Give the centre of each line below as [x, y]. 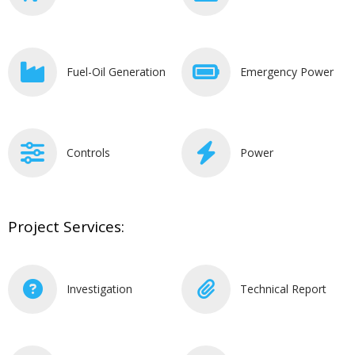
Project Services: [66, 226]
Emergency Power [287, 71]
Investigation [99, 288]
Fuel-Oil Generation [116, 71]
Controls [88, 152]
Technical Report [283, 288]
